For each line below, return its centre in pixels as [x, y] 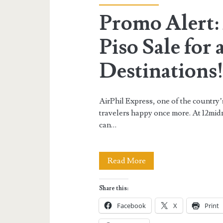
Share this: [114, 189]
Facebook [132, 206]
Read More [126, 161]
